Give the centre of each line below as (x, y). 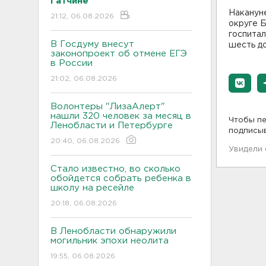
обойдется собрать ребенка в (121, 178)
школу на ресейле (92, 188)
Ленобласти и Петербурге (113, 125)
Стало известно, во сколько (115, 169)
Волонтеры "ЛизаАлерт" (108, 106)
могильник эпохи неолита (113, 240)
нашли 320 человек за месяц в (121, 116)
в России (72, 63)
